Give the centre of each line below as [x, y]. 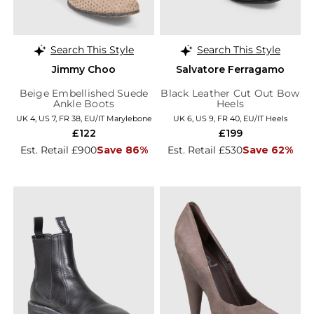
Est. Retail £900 [58, 150]
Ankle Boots [84, 103]
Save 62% [268, 150]
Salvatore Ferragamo [230, 69]
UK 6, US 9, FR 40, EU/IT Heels [230, 118]
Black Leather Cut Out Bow [230, 93]
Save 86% [122, 150]
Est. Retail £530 [205, 150]
